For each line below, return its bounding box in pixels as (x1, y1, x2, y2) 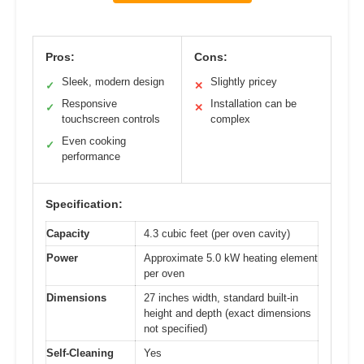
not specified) (144, 323, 207, 336)
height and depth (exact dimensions (144, 307, 311, 320)
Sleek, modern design (62, 76, 164, 89)
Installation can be (210, 97, 297, 110)
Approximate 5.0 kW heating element (144, 252, 318, 265)
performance (62, 150, 120, 163)
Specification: (45, 197, 123, 211)
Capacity (46, 227, 89, 240)
